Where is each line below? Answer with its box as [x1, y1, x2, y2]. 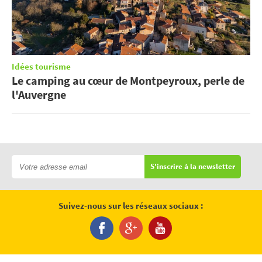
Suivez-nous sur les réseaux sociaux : [58, 200, 204, 213]
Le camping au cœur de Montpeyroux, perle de [12, 73, 244, 88]
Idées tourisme [12, 61, 71, 74]
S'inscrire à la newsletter [150, 161, 235, 172]
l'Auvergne [12, 87, 66, 102]
